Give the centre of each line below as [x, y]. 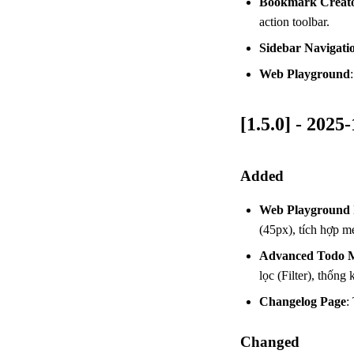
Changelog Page [303, 301]
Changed [270, 341]
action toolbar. [294, 21]
